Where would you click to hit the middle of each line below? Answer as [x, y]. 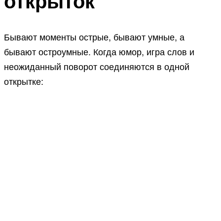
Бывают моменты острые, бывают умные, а [94, 37]
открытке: [24, 81]
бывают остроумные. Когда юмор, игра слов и [99, 52]
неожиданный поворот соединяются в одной [97, 66]
